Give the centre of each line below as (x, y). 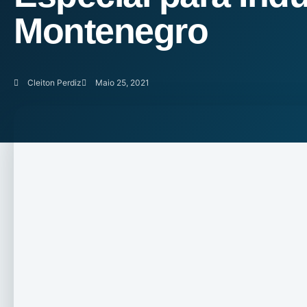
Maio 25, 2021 (122, 83)
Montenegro (111, 31)
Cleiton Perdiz (54, 83)
